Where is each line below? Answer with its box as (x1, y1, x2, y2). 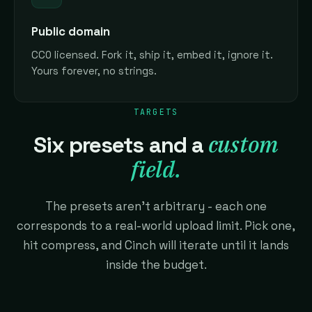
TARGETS (134, 107, 178, 118)
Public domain (31, 24, 110, 40)
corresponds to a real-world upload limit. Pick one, (17, 218, 295, 234)
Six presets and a (33, 131, 208, 159)
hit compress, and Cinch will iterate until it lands (23, 237, 289, 253)
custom (208, 130, 279, 159)
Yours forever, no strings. (31, 65, 157, 78)
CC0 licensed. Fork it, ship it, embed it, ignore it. (31, 49, 273, 62)
